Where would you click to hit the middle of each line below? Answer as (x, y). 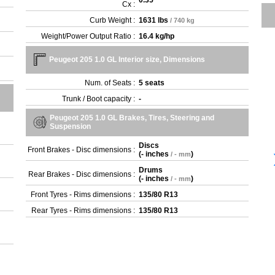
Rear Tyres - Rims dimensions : (83, 211)
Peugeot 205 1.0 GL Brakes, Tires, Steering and (132, 118)
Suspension (71, 127)
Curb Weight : (113, 21)
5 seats (152, 83)
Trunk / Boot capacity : (99, 99)
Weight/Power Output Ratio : (88, 37)
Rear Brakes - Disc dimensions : (82, 175)
